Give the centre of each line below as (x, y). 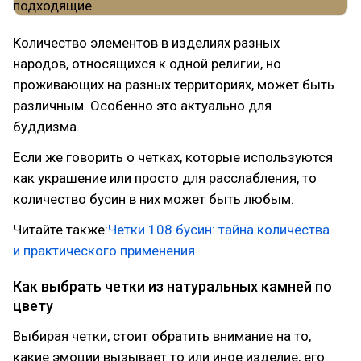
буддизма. (46, 127)
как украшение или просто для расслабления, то (165, 178)
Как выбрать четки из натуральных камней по (172, 286)
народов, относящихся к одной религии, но (147, 64)
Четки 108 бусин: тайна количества (219, 230)
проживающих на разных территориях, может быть (174, 85)
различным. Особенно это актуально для (142, 106)
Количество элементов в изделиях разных (146, 43)
